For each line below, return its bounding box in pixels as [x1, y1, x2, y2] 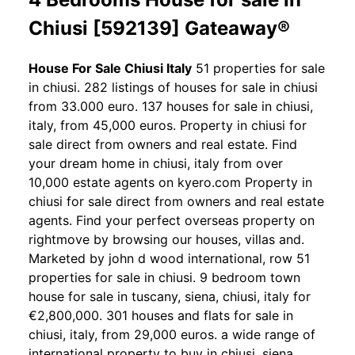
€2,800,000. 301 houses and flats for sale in [29, 307, 293, 323]
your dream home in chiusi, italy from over [29, 155, 283, 171]
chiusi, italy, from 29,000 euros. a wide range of [29, 326, 315, 342]
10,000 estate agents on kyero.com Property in [29, 174, 312, 190]
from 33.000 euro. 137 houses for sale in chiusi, [29, 97, 313, 114]
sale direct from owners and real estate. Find [29, 136, 297, 152]
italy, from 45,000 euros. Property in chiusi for [29, 116, 307, 133]
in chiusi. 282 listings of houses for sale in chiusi [29, 78, 318, 95]
